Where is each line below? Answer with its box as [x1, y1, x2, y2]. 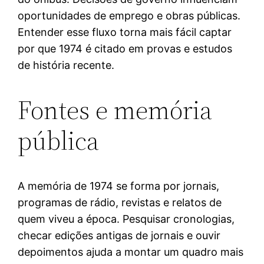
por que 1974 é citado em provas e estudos [18, 42, 233, 55]
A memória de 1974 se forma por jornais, [18, 179, 220, 192]
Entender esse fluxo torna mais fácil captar [18, 25, 232, 38]
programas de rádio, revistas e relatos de [18, 196, 222, 209]
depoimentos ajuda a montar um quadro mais [18, 245, 244, 258]
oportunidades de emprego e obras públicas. [18, 9, 241, 22]
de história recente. [18, 58, 115, 71]
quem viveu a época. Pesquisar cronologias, [18, 212, 235, 225]
